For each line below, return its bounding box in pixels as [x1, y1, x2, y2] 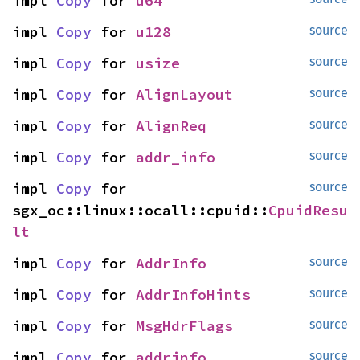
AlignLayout [136, 85, 233, 104]
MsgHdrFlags [136, 317, 233, 335]
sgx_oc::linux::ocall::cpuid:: [12, 201, 268, 219]
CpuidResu [268, 201, 348, 219]
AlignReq [136, 117, 207, 135]
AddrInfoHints [136, 285, 251, 304]
